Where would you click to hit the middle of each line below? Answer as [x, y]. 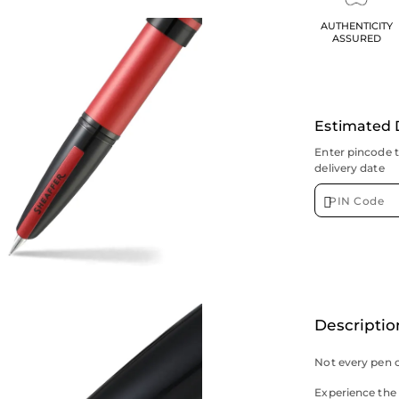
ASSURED [356, 39]
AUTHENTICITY [356, 26]
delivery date [350, 167]
